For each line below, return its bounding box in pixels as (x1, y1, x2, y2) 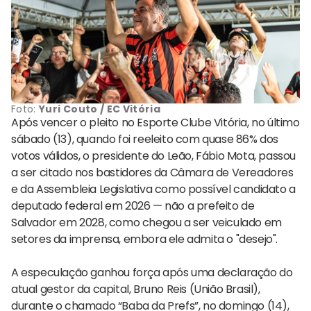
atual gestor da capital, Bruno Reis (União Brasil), (11, 280, 260, 297)
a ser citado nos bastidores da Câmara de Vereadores (11, 164, 294, 180)
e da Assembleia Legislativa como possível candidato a (11, 180, 296, 197)
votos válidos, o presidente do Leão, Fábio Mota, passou (11, 147, 296, 164)
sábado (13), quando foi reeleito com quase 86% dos (11, 131, 279, 147)
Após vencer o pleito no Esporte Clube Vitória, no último (11, 114, 300, 131)
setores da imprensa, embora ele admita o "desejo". (11, 230, 278, 247)
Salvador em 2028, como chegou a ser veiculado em (11, 214, 282, 230)
